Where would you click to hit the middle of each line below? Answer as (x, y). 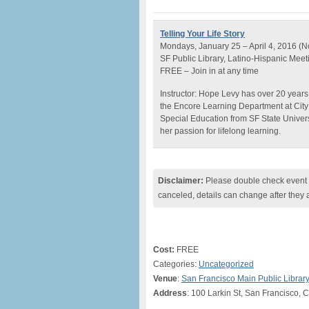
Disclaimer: (181, 181)
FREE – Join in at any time (209, 71)
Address (170, 293)
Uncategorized (226, 264)
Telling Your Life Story (202, 34)
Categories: (176, 264)
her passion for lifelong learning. (220, 131)
